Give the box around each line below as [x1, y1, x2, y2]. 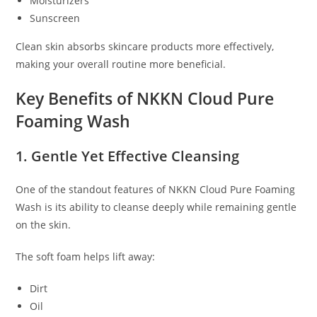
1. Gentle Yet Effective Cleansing [16, 146, 240, 166]
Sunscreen [30, 11, 81, 25]
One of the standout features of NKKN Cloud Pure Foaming [16, 183, 296, 197]
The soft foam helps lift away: [16, 250, 156, 264]
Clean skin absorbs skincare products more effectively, [16, 40, 275, 54]
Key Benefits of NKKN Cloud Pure [16, 87, 275, 110]
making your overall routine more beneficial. [16, 57, 226, 71]
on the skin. [16, 218, 71, 232]
